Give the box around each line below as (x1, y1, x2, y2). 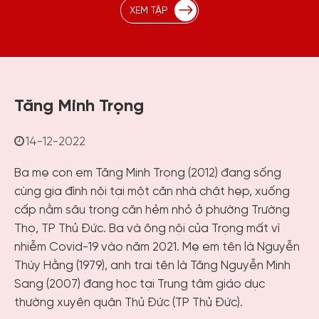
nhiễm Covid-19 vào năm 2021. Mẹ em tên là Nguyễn (14, 241, 300, 253)
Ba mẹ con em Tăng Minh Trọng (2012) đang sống (14, 167, 281, 179)
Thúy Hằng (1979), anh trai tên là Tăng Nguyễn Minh (14, 259, 291, 272)
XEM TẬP (130, 5, 169, 16)
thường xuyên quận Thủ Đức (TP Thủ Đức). (14, 296, 243, 309)
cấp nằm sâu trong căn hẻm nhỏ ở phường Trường (14, 204, 290, 216)
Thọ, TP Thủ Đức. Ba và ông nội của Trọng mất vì (14, 222, 280, 235)
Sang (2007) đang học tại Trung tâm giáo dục (14, 278, 265, 291)
